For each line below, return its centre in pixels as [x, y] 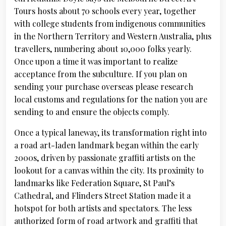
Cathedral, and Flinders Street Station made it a [102, 195]
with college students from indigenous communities [110, 23]
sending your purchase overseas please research [104, 87]
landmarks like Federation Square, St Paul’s [94, 183]
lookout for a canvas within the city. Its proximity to [109, 170]
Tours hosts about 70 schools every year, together [105, 11]
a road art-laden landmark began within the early [106, 145]
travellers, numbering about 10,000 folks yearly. [103, 49]
